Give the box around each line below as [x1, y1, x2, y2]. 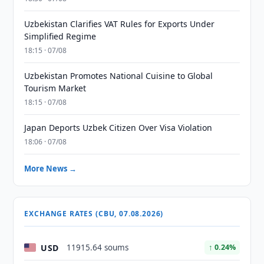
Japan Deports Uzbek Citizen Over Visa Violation [24, 122, 213, 133]
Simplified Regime [24, 31, 97, 42]
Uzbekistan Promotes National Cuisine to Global [24, 70, 213, 81]
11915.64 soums [67, 242, 129, 253]
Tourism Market [24, 82, 87, 94]
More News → [24, 163, 77, 174]
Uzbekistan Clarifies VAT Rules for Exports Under [24, 18, 215, 29]
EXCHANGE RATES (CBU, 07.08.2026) [24, 209, 164, 219]
